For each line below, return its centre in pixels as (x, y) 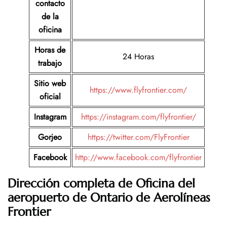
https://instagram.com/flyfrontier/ (138, 117)
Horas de (50, 50)
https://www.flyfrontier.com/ (138, 90)
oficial (50, 97)
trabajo (50, 63)
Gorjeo (50, 137)
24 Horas (138, 57)
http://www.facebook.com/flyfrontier (138, 158)
